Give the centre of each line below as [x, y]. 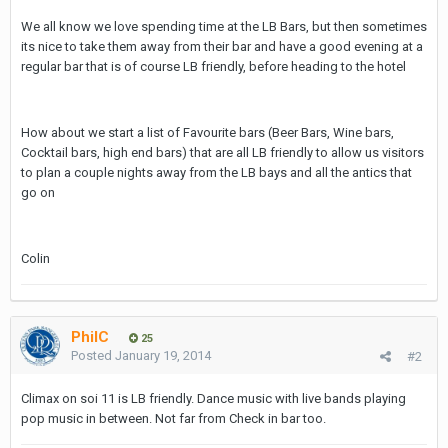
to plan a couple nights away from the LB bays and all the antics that [216, 172]
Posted [93, 355]
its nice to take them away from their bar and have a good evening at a [222, 46]
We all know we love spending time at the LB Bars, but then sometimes [224, 26]
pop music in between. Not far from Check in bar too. [173, 418]
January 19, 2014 [163, 355]
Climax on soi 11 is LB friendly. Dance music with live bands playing [213, 398]
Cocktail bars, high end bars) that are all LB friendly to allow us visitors [222, 152]
